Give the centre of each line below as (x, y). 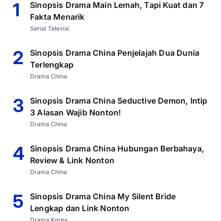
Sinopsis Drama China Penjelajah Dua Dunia (115, 53)
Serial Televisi (50, 28)
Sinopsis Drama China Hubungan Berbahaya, (117, 148)
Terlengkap (52, 64)
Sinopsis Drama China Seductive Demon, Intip (119, 100)
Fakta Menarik (57, 17)
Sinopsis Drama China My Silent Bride (103, 196)
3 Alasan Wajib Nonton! (76, 112)
